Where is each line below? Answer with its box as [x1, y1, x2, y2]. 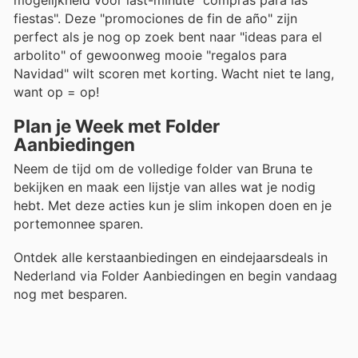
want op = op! [14, 83, 99, 100]
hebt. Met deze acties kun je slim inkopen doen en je [14, 197, 332, 214]
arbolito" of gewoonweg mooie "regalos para [14, 46, 287, 63]
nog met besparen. [14, 286, 127, 303]
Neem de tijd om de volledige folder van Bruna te [14, 161, 312, 177]
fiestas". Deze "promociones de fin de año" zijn [14, 10, 297, 26]
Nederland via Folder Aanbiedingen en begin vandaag [14, 268, 337, 284]
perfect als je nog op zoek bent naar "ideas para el [14, 28, 322, 45]
